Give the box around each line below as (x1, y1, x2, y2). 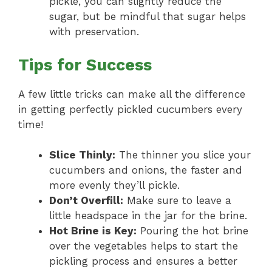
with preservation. (49, 25, 139, 38)
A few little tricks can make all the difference (18, 87, 245, 100)
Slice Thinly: (49, 149, 115, 161)
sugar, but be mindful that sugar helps (49, 10, 246, 23)
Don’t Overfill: (49, 194, 123, 207)
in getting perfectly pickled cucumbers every (18, 103, 242, 115)
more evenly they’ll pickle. (49, 179, 180, 192)
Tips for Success (18, 55, 152, 75)
